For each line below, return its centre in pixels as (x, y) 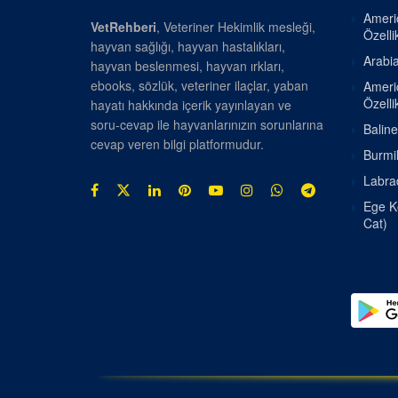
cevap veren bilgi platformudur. (177, 143)
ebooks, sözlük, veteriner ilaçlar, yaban (199, 85)
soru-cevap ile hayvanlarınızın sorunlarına (207, 124)
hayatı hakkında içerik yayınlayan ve (191, 104)
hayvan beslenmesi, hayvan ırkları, (187, 65)
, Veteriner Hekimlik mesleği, (236, 26)
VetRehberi (123, 26)
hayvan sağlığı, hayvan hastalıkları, (188, 46)
